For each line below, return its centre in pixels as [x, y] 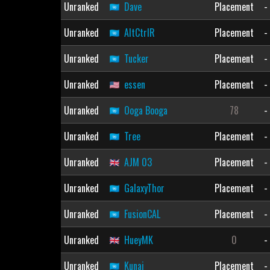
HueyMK [138, 240]
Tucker [136, 58]
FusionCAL [142, 214]
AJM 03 [138, 162]
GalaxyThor [144, 188]
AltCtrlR [139, 33]
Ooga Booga [146, 110]
